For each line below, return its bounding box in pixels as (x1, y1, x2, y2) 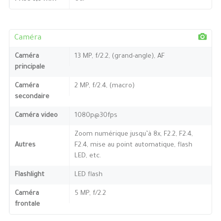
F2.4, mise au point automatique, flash (74, 141, 192, 149)
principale (14, 63, 45, 71)
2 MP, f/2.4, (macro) (74, 82, 135, 90)
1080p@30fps (74, 111, 117, 119)
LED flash (74, 171, 103, 179)
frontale (14, 200, 40, 208)
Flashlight (14, 171, 44, 179)
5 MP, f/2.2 (74, 189, 106, 197)
